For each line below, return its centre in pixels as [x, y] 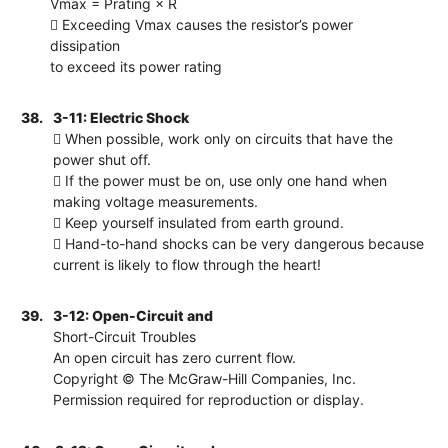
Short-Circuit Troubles [125, 336]
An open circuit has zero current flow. [175, 357]
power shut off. [102, 159]
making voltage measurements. [156, 201]
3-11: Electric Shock [121, 117]
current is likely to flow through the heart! [187, 264]
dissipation [85, 45]
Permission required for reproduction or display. [209, 399]
